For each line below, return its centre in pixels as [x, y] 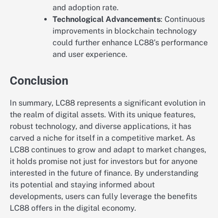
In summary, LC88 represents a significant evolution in [108, 103]
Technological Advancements [107, 19]
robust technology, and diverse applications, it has [100, 127]
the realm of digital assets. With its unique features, [103, 115]
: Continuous [183, 19]
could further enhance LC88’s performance [130, 43]
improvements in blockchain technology [125, 31]
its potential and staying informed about [82, 185]
